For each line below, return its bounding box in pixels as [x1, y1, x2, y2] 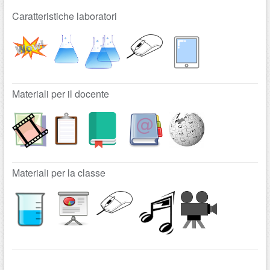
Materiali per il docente [11, 86, 109, 101]
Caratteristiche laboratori [11, 8, 117, 23]
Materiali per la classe [11, 165, 105, 180]
